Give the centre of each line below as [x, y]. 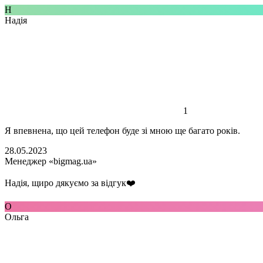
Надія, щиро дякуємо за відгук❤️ [70, 183]
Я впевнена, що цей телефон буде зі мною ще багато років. [122, 131]
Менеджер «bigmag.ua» [51, 161]
